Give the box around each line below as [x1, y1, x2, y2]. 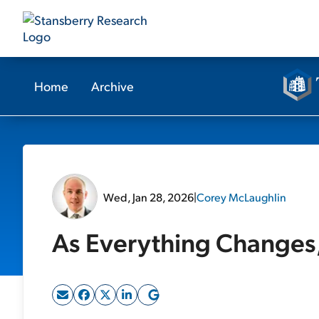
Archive [91, 78, 134, 94]
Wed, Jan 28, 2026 [103, 189, 194, 204]
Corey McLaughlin [197, 189, 286, 204]
